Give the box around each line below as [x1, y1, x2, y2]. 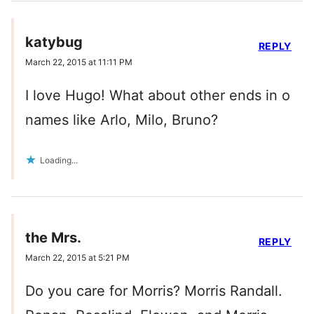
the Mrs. [25, 229, 81, 247]
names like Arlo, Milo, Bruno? [25, 111, 218, 129]
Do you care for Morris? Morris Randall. [25, 282, 282, 300]
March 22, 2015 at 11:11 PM [25, 57, 132, 68]
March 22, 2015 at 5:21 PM [25, 252, 130, 264]
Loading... [40, 155, 78, 166]
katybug [25, 34, 83, 51]
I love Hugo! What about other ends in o [25, 87, 290, 104]
